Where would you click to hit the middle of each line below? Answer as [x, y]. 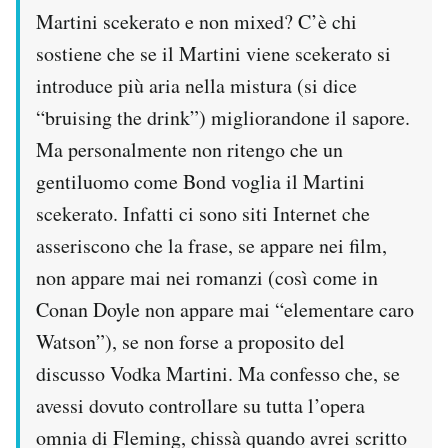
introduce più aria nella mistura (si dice [196, 86]
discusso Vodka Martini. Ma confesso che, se [218, 374]
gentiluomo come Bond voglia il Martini [200, 182]
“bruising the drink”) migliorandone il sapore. [223, 118]
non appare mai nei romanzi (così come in [207, 278]
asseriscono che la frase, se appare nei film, [211, 246]
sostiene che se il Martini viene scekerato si [213, 54]
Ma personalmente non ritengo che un [189, 150]
